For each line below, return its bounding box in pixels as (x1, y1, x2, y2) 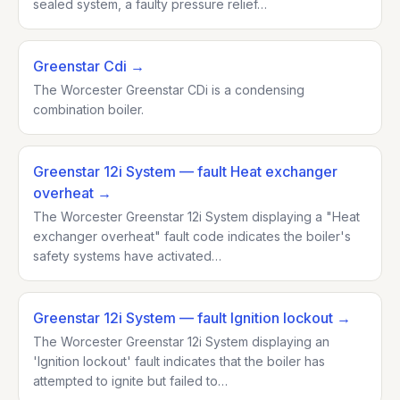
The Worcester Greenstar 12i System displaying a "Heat (33, 209, 360, 224)
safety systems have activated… (33, 248, 221, 263)
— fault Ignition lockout (176, 309, 333, 327)
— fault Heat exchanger (176, 162, 337, 180)
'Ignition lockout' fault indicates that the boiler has (33, 354, 325, 369)
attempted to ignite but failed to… (33, 373, 228, 388)
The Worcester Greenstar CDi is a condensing (33, 82, 304, 97)
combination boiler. (33, 102, 144, 117)
